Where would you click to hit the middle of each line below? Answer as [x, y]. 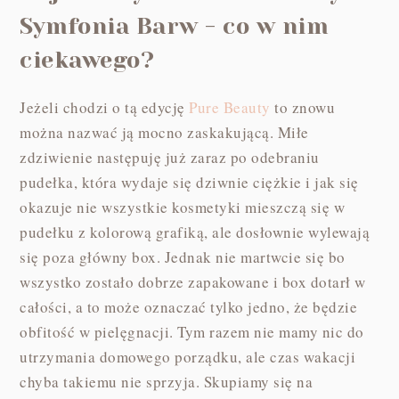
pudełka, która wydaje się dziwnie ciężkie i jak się [189, 182]
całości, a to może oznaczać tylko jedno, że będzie [189, 306]
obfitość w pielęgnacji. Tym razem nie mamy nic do [192, 331]
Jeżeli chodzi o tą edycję [105, 107]
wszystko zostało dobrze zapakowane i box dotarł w [193, 281]
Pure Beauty [230, 107]
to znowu [303, 107]
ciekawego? [87, 60]
